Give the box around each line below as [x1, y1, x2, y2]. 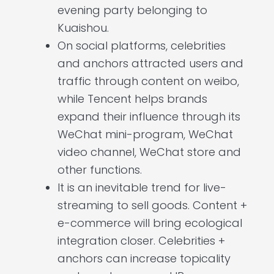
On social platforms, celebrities [57, 38, 226, 54]
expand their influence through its [57, 109, 240, 125]
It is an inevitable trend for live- [57, 180, 226, 196]
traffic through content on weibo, [57, 73, 239, 89]
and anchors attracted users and [57, 56, 243, 72]
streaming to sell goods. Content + [57, 198, 247, 213]
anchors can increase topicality [57, 251, 231, 267]
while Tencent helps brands [57, 91, 207, 107]
